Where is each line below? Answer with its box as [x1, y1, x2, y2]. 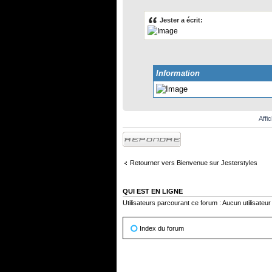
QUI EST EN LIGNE [123, 187, 183, 195]
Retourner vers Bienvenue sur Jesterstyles [130, 159, 257, 167]
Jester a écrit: [160, 16, 203, 24]
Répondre [123, 131, 152, 139]
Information [156, 68, 200, 78]
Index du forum [140, 225, 184, 233]
